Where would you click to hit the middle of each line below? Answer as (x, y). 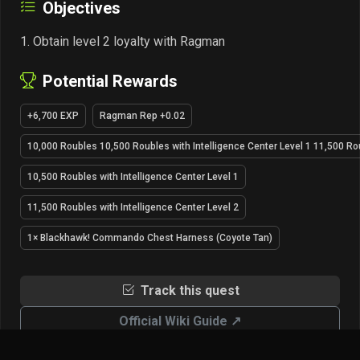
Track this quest (188, 290)
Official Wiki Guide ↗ (180, 321)
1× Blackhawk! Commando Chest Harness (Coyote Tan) (150, 237)
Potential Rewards (110, 81)
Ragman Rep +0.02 (142, 115)
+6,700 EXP (53, 115)
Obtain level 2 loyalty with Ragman (129, 41)
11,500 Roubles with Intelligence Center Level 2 (133, 207)
